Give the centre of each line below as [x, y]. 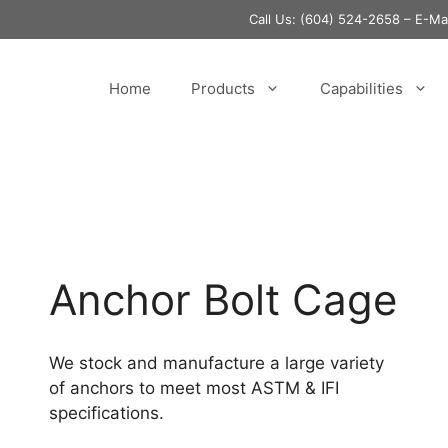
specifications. [106, 412]
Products [223, 88]
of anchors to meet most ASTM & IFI [193, 387]
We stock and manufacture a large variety [216, 362]
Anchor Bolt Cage [222, 299]
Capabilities [361, 88]
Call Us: [274, 19]
